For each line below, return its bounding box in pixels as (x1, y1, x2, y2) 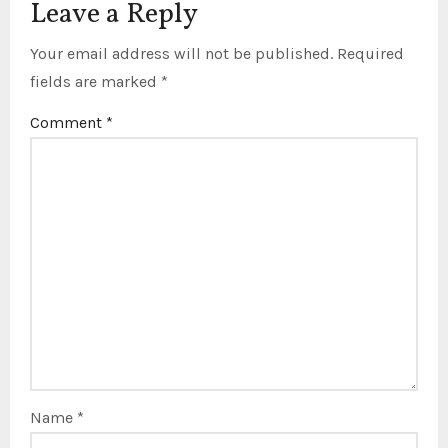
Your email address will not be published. (30, 43, 334, 63)
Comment (30, 112, 107, 132)
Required (337, 43, 405, 63)
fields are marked (30, 71, 162, 91)
